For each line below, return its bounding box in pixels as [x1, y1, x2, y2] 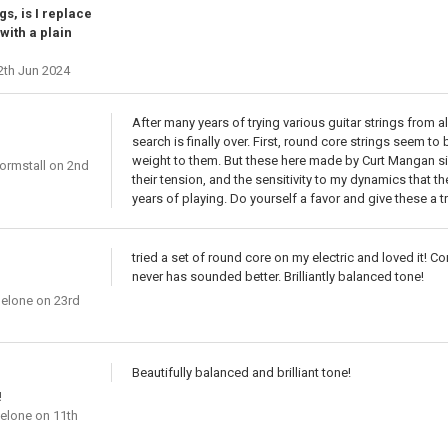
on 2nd [45, 158, 89, 174]
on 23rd [32, 293, 80, 309]
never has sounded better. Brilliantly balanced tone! [131, 269, 424, 285]
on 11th [31, 407, 78, 423]
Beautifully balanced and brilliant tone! [131, 364, 351, 380]
